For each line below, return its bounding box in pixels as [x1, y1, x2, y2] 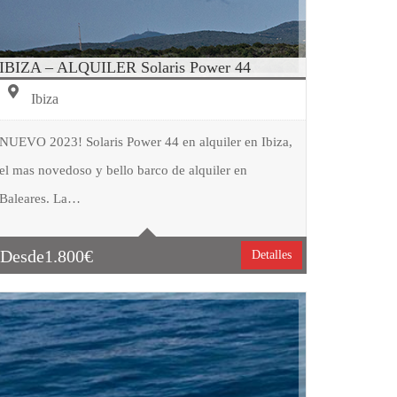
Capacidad [64, 204, 116, 218]
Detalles [252, 247, 292, 261]
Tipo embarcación [64, 169, 152, 183]
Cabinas [64, 238, 104, 253]
